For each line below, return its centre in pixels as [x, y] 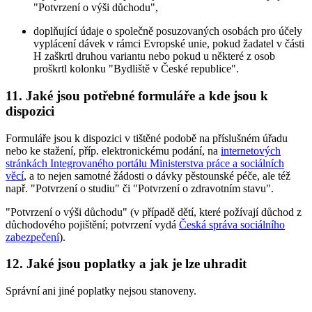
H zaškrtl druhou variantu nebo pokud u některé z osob [154, 56]
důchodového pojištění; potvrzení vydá [92, 224]
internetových [251, 150]
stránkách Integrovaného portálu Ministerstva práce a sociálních [145, 163]
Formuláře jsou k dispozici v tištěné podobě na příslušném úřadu [147, 138]
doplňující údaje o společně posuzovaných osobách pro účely [168, 31]
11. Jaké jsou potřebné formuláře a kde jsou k [137, 95]
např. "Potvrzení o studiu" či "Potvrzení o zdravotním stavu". [140, 188]
